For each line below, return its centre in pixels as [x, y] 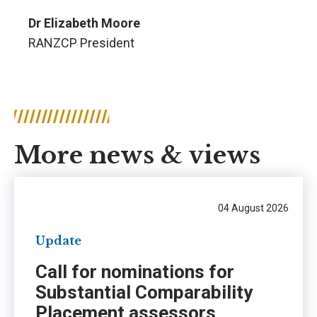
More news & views [137, 155]
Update [58, 241]
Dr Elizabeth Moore [84, 23]
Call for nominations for [135, 272]
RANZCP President [81, 42]
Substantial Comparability [144, 293]
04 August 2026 [253, 208]
